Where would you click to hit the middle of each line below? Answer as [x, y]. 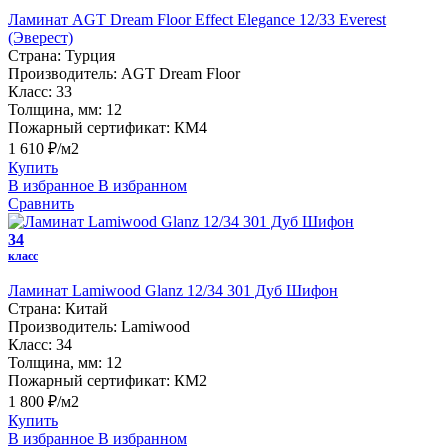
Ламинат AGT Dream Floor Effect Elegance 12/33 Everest [197, 19]
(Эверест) [40, 37]
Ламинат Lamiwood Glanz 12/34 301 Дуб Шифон [173, 290]
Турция [90, 55]
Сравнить [41, 203]
